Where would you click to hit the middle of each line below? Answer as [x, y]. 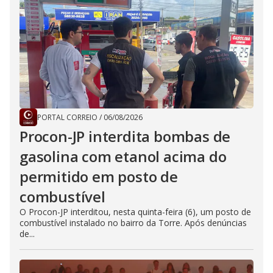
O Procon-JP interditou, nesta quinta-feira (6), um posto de [135, 212]
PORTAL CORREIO [67, 117]
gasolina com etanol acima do [123, 156]
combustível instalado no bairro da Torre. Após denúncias [133, 223]
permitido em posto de [99, 176]
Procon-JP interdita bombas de [125, 136]
